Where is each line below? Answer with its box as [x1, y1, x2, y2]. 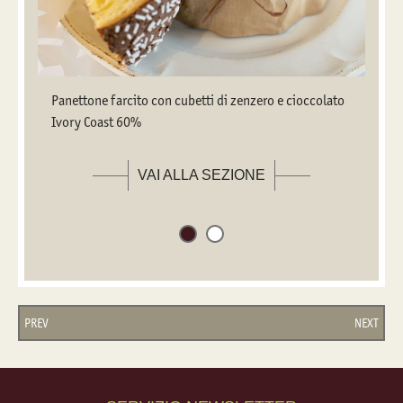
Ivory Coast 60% [51, 113, 141, 130]
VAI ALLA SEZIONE [138, 167, 265, 183]
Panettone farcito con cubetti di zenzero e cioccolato [51, 92, 345, 109]
